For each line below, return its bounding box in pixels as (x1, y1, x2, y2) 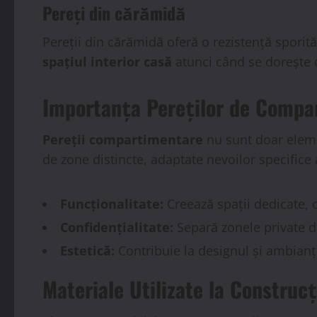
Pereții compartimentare (42, 130, 203, 148)
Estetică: (60, 241, 115, 259)
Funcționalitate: (60, 195, 163, 212)
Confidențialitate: (60, 218, 173, 236)
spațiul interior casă (42, 52, 172, 70)
